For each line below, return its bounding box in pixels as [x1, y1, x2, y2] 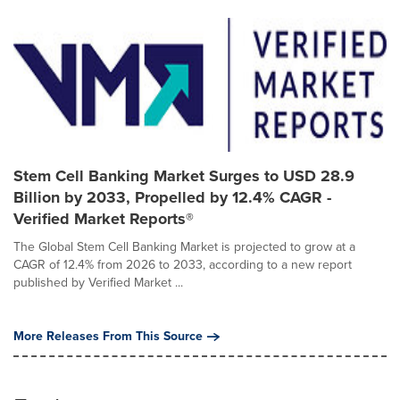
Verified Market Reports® [13, 206, 194, 230]
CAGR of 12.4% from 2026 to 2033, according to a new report [13, 254, 352, 274]
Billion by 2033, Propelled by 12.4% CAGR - [13, 185, 331, 209]
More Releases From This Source [13, 326, 203, 346]
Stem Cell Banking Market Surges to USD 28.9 [13, 163, 354, 187]
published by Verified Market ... [13, 272, 183, 292]
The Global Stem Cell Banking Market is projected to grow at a [13, 237, 355, 256]
